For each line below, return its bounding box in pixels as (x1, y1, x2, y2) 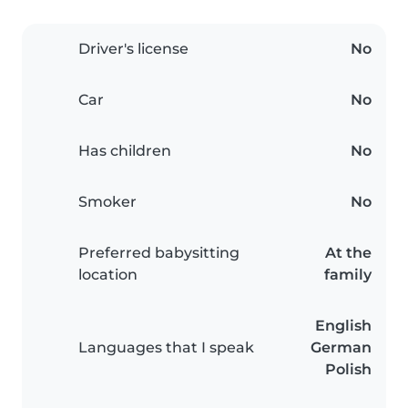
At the (325, 244, 372, 262)
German (311, 339, 372, 357)
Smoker (78, 193, 137, 211)
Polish (325, 361, 372, 379)
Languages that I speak (78, 339, 254, 357)
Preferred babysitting (78, 244, 240, 262)
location (78, 266, 138, 284)
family (324, 266, 372, 284)
